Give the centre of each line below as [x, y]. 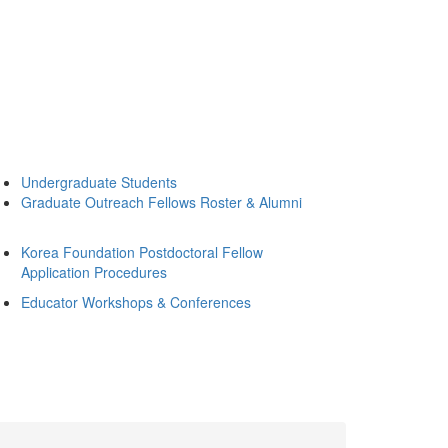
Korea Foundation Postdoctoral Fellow [142, 252]
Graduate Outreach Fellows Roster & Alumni [161, 202]
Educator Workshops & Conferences [136, 302]
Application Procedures [94, 272]
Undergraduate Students [99, 182]
